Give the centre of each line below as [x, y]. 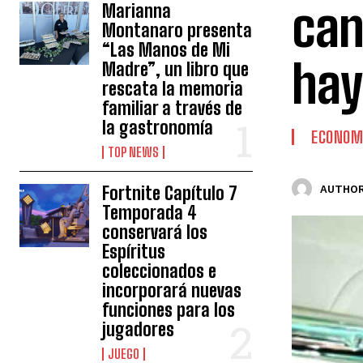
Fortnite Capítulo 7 [170, 193]
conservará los [155, 232]
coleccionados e [160, 271]
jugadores [139, 329]
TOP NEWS [134, 152]
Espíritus [134, 252]
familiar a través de [173, 108]
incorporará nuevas [172, 290]
